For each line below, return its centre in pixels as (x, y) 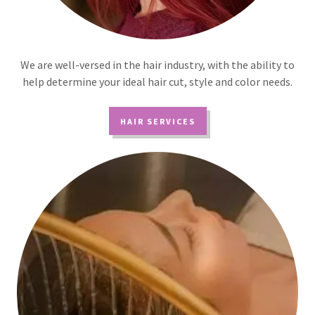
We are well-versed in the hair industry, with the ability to (157, 65)
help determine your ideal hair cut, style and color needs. (157, 82)
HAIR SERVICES (157, 121)
